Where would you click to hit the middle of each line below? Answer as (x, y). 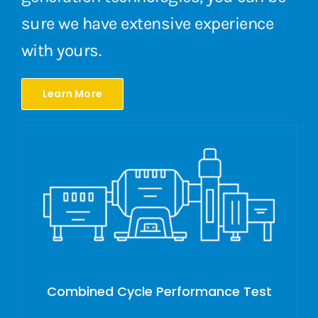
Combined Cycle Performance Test (159, 291)
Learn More (72, 93)
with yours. (61, 50)
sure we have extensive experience (147, 23)
